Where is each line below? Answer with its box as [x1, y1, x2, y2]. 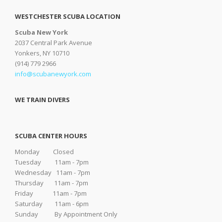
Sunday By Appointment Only [15, 210, 117, 219]
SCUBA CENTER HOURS [15, 131, 87, 140]
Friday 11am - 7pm [15, 189, 87, 198]
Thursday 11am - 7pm [15, 178, 88, 187]
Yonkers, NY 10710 [15, 49, 69, 57]
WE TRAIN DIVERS [15, 95, 70, 104]
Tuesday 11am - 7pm [15, 158, 89, 166]
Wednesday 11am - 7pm [15, 168, 90, 177]
